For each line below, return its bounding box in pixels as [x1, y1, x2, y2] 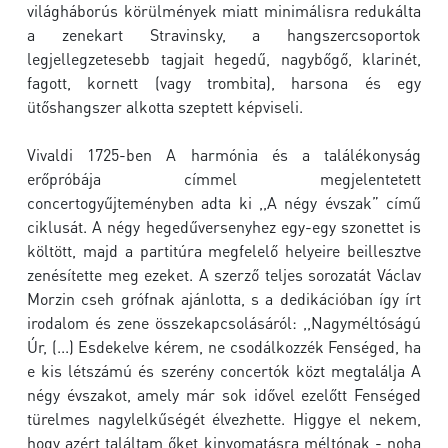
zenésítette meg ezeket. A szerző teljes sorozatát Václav [27, 264, 421, 286]
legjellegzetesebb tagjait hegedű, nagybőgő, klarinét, [27, 48, 421, 70]
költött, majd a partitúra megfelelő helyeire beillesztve [27, 240, 421, 262]
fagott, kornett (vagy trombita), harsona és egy [27, 72, 421, 94]
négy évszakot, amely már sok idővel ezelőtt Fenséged [27, 384, 421, 406]
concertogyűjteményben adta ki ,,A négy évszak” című [27, 192, 421, 214]
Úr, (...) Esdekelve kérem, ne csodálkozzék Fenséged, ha [27, 336, 421, 358]
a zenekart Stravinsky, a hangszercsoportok [27, 24, 421, 46]
